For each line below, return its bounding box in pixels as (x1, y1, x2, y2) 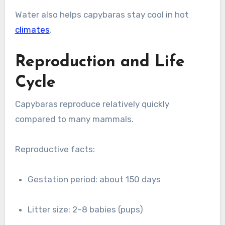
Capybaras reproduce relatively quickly (15, 99, 169, 109)
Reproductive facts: (15, 144, 95, 155)
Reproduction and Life (15, 54, 185, 70)
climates (15, 24, 50, 35)
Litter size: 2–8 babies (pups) (32, 204, 144, 215)
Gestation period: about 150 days (34, 174, 161, 185)
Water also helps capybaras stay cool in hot (15, 9, 189, 20)
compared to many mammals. (15, 114, 134, 125)
